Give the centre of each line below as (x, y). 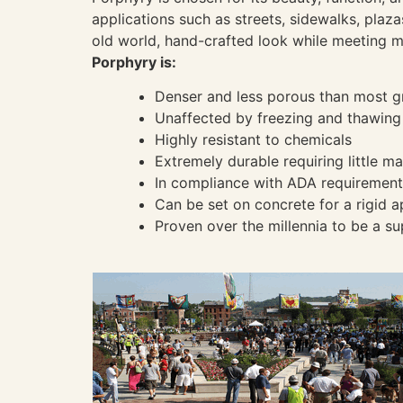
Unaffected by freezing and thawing (278, 118)
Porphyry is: (134, 62)
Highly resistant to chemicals (253, 140)
